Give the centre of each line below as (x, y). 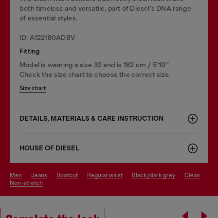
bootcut (69, 175)
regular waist (107, 175)
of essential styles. (48, 18)
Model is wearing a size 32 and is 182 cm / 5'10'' (94, 65)
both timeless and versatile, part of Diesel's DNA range (106, 8)
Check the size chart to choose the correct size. (95, 74)
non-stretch (28, 183)
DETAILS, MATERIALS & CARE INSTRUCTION (91, 118)
